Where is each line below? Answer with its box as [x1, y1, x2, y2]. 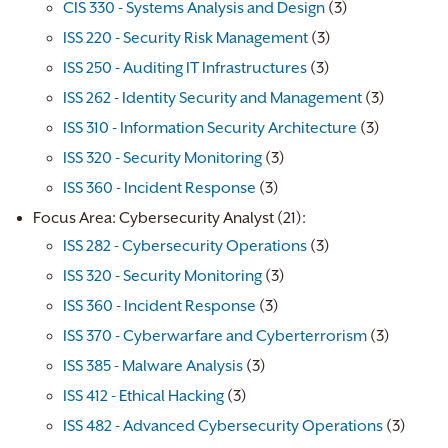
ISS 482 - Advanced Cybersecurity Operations [63, 417, 383, 435]
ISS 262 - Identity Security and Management [63, 89, 362, 107]
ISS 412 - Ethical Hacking [63, 387, 224, 405]
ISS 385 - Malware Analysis [63, 357, 243, 375]
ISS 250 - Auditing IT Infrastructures [63, 59, 307, 77]
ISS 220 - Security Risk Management [63, 29, 308, 47]
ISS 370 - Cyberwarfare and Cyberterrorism [63, 327, 367, 345]
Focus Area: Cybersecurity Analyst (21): [33, 209, 306, 227]
